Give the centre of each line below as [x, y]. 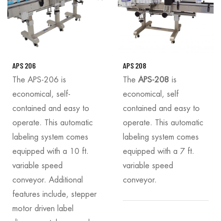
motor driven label [43, 208]
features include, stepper [55, 194]
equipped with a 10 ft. [51, 151]
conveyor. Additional [48, 180]
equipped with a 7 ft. [159, 151]
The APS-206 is [39, 80]
